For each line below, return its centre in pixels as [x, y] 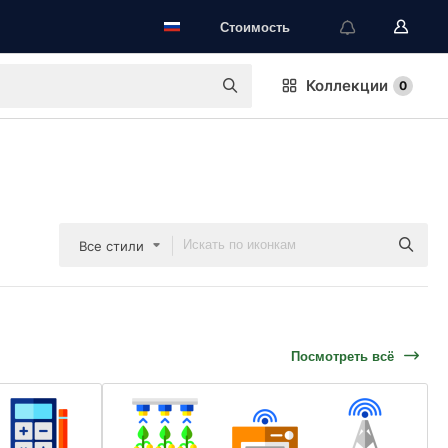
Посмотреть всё [342, 355]
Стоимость [255, 26]
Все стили [111, 246]
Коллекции [347, 85]
